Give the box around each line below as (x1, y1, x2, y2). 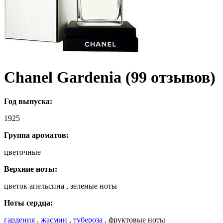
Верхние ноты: (4, 165, 57, 174)
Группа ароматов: (4, 131, 69, 140)
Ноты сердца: (4, 199, 53, 208)
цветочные (4, 148, 41, 157)
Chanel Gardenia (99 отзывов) (4, 68, 216, 86)
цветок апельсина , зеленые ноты (4, 182, 117, 191)
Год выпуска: (4, 97, 52, 106)
